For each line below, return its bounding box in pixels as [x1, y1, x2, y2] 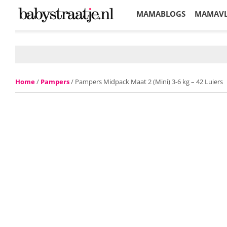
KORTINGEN [136, 36, 181, 47]
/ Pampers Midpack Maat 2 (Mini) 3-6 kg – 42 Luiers [69, 77, 223, 86]
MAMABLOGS [136, 9, 185, 19]
